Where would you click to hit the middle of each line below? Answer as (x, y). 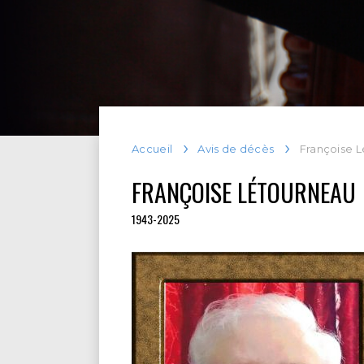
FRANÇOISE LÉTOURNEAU (244, 192)
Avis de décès (236, 149)
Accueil (152, 149)
